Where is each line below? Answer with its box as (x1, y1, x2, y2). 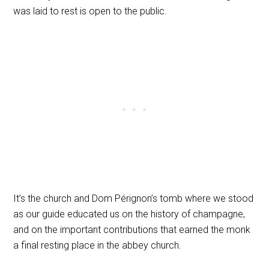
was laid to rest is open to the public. (13, 5, 168, 17)
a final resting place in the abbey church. (13, 239, 182, 251)
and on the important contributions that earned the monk (13, 223, 251, 235)
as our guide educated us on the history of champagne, (13, 208, 246, 220)
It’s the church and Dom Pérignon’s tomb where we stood (13, 192, 254, 204)
